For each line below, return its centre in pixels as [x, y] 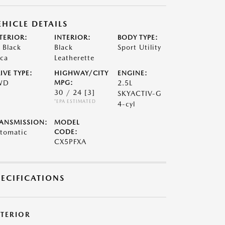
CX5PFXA [70, 142]
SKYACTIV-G [140, 93]
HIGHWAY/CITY [81, 73]
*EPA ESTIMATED [75, 101]
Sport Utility [140, 47]
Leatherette [74, 58]
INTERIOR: [72, 37]
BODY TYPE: [138, 37]
